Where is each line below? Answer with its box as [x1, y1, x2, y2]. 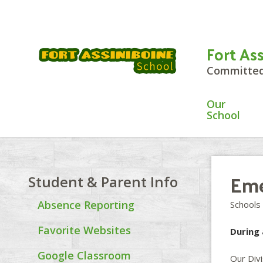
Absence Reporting [37, 198, 134, 212]
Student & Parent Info [28, 172, 178, 191]
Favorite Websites [37, 223, 131, 237]
